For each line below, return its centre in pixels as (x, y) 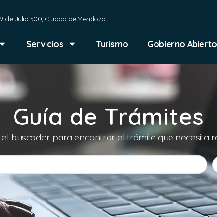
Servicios (45, 44)
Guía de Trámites (108, 116)
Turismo (112, 44)
